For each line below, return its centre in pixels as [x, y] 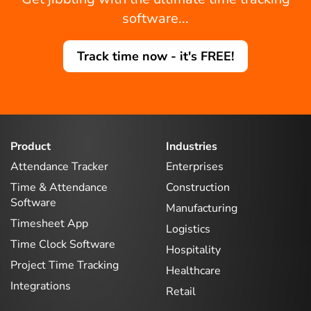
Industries [192, 146]
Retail [181, 292]
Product [31, 146]
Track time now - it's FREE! [155, 56]
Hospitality [193, 250]
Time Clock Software [63, 244]
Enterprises [195, 167]
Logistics [188, 229]
